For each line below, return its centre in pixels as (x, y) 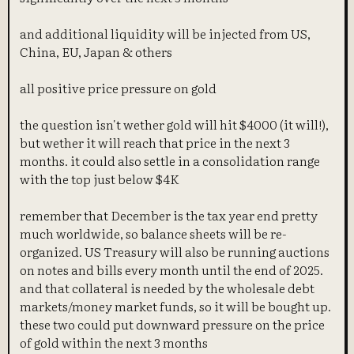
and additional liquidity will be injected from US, (166, 33)
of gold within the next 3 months (114, 342)
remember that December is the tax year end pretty (169, 215)
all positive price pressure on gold (119, 87)
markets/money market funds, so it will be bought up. (176, 305)
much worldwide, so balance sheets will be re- (154, 233)
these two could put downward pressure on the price (173, 324)
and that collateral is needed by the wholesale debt (168, 287)
